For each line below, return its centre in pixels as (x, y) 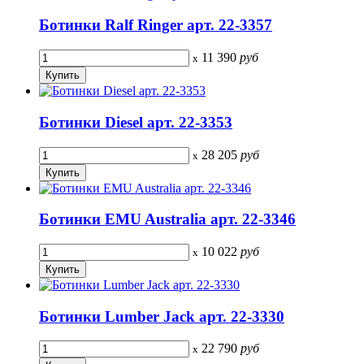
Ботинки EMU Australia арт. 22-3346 (167, 219)
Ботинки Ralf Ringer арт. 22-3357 (156, 25)
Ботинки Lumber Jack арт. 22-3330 (162, 316)
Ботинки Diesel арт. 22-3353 (136, 122)
